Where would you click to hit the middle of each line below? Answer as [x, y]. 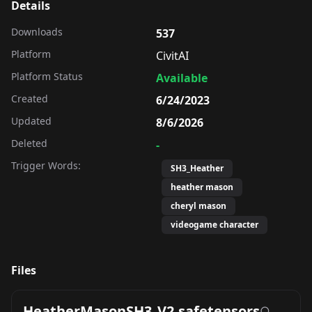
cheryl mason [198, 206]
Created [30, 99]
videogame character [214, 225]
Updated [31, 121]
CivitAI [172, 56]
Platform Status [47, 77]
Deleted [29, 143]
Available [182, 78]
